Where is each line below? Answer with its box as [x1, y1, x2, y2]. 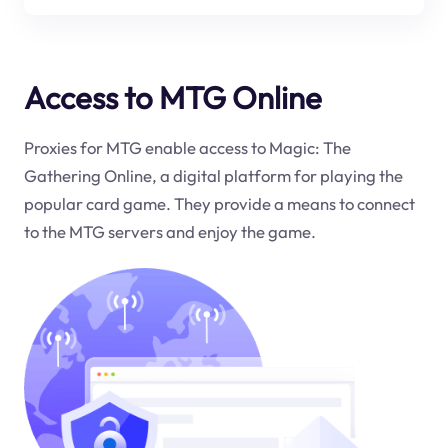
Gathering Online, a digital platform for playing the [23, 165, 403, 187]
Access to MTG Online [23, 77, 322, 117]
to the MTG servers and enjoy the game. [23, 221, 316, 243]
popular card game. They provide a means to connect [23, 193, 415, 215]
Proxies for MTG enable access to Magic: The [23, 137, 351, 159]
